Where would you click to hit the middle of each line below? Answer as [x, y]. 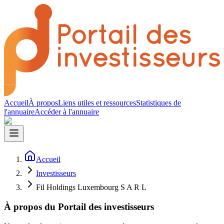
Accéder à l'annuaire [67, 112]
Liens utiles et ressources [97, 103]
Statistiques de [158, 103]
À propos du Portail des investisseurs [79, 206]
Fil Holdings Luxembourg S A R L [91, 187]
